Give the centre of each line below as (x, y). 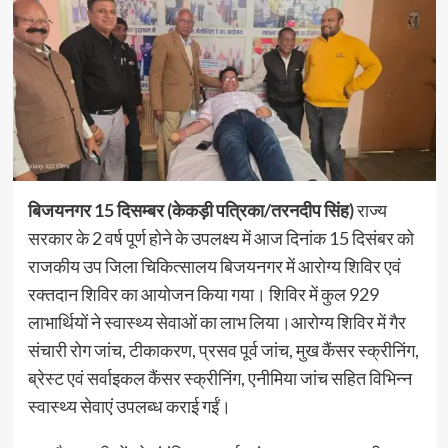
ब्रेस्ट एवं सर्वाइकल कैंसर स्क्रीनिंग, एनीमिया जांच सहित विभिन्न (219, 377)
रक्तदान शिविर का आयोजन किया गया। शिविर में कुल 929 (203, 293)
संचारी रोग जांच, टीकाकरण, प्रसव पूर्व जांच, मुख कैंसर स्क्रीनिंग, (223, 349)
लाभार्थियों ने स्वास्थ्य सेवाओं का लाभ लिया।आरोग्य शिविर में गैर (216, 321)
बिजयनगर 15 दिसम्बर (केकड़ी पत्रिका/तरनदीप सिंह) (192, 209)
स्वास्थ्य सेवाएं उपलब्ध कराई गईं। (129, 405)
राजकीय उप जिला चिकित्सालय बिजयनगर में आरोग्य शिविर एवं (214, 265)
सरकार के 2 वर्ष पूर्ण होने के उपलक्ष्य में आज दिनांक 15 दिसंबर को (220, 237)
